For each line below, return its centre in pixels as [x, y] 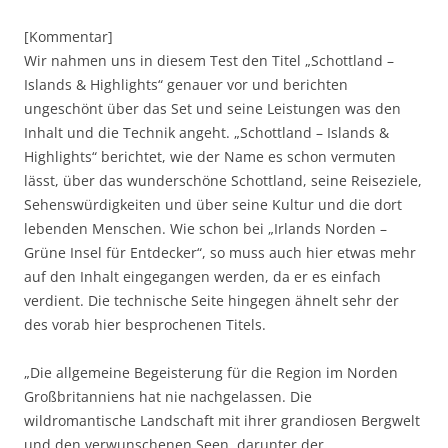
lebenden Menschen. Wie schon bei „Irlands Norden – [205, 228]
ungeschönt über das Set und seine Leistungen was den [212, 108]
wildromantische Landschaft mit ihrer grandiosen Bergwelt [222, 420]
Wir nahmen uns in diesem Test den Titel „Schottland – [209, 60]
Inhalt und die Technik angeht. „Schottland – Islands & [206, 132]
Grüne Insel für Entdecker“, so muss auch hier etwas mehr [220, 252]
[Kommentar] [68, 36]
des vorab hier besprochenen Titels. [145, 324]
